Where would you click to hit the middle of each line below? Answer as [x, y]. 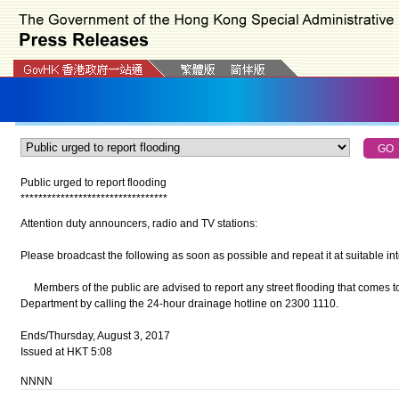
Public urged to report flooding [93, 183]
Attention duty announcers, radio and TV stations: [138, 224]
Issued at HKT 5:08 [66, 352]
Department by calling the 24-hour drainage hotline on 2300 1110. [179, 304]
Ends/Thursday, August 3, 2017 [95, 336]
